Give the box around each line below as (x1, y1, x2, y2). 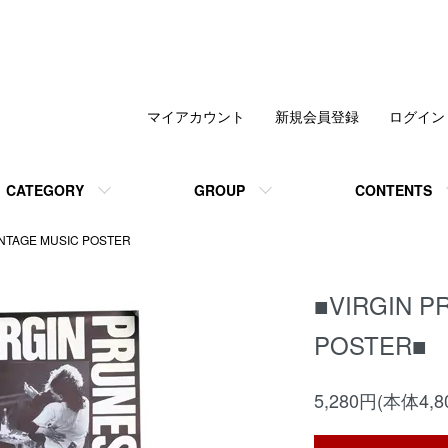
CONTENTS (355, 180, 432, 200)
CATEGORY (6, 180, 84, 200)
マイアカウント (147, 106, 245, 126)
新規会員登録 (275, 106, 359, 126)
